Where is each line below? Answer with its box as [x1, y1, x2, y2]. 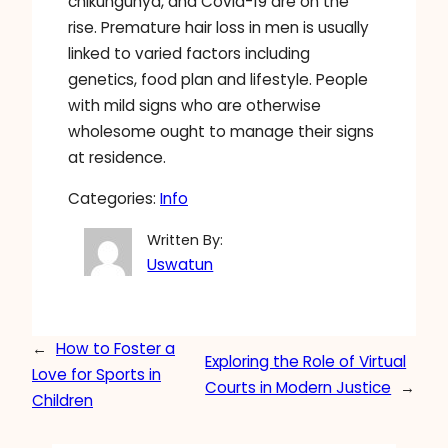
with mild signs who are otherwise [68, 95, 321, 117]
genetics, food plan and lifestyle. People [68, 69, 368, 91]
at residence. [68, 147, 166, 169]
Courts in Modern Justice [205, 377, 392, 399]
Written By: [147, 230, 224, 251]
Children [32, 390, 93, 412]
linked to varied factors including [68, 43, 310, 65]
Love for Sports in [32, 364, 161, 386]
